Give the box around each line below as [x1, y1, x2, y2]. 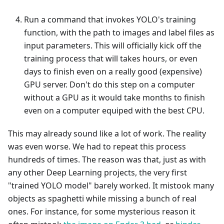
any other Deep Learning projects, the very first [8, 167, 187, 178]
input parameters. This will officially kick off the [24, 40, 201, 51]
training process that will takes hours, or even [24, 53, 197, 64]
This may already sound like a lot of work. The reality [8, 128, 206, 139]
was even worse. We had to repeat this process [8, 141, 186, 152]
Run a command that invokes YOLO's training [24, 14, 196, 25]
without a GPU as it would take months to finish [24, 92, 205, 103]
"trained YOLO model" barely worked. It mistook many [8, 180, 214, 191]
